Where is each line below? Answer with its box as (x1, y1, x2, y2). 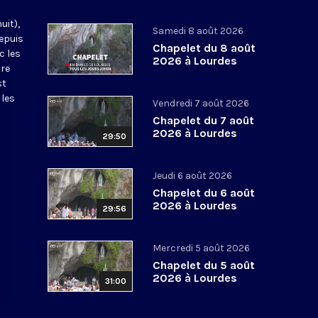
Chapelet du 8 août (153, 40, 256, 55)
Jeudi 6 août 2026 (153, 169, 233, 182)
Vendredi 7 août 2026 (153, 97, 250, 109)
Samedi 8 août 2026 (153, 24, 244, 37)
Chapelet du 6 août (153, 185, 256, 199)
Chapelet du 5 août (153, 258, 256, 272)
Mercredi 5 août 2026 (153, 241, 251, 254)
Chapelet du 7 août (153, 113, 255, 127)
